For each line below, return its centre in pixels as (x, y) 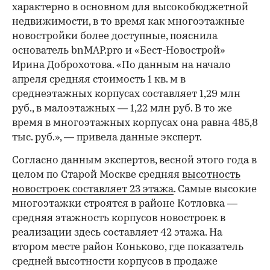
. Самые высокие (215, 189)
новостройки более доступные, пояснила (115, 36)
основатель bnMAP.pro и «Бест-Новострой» (119, 51)
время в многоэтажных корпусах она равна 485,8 (135, 123)
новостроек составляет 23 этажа (93, 189)
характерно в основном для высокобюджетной (130, 7)
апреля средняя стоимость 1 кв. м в (99, 80)
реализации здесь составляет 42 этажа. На (117, 233)
